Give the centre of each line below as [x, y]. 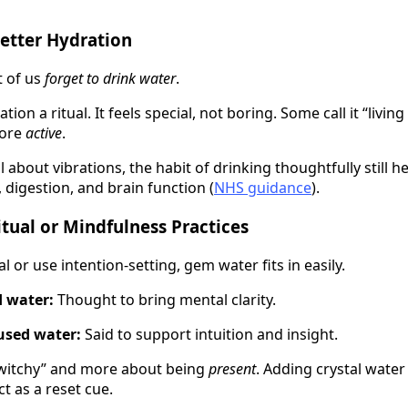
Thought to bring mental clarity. [165, 299]
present [232, 368]
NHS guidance [263, 188]
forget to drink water [110, 79]
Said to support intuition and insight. [209, 334]
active [44, 133]
